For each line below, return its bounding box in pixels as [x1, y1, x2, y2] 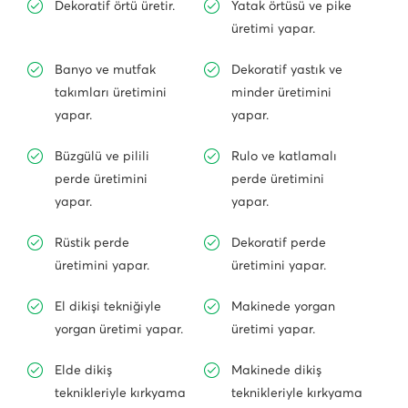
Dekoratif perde [231, 234, 326, 250]
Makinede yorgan [231, 298, 335, 314]
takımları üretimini [55, 84, 167, 100]
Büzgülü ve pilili [55, 148, 149, 164]
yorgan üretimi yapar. [55, 321, 183, 337]
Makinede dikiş [231, 362, 321, 378]
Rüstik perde [55, 234, 129, 250]
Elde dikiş [55, 362, 112, 378]
